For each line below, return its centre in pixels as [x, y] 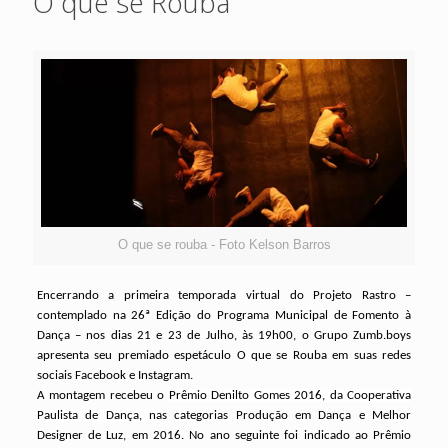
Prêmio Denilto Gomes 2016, [249, 395]
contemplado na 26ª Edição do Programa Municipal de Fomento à [224, 315]
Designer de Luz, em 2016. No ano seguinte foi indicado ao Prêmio [224, 435]
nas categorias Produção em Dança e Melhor [280, 415]
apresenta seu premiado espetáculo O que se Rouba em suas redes [224, 355]
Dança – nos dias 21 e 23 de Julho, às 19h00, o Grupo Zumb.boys [224, 335]
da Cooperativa [370, 395]
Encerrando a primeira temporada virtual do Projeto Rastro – [224, 295]
